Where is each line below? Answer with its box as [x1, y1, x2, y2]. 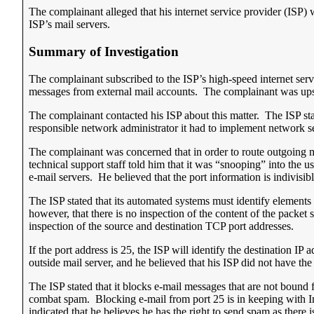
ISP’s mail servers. [29, 18, 110, 31]
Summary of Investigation [29, 43, 179, 59]
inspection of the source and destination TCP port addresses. [29, 219, 294, 232]
